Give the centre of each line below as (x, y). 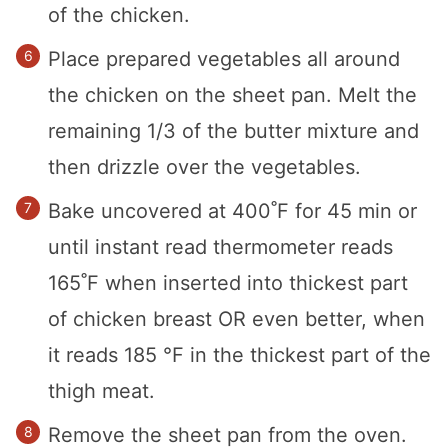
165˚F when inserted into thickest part (228, 282)
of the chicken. (119, 14)
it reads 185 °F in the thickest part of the (239, 354)
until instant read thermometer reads (220, 246)
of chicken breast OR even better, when (236, 318)
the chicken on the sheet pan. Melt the (232, 94)
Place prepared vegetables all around (224, 58)
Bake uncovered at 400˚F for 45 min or (232, 210)
